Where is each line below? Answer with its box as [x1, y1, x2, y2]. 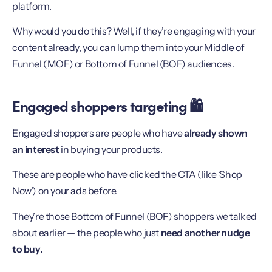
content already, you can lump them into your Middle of [12, 41, 245, 54]
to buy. [12, 242, 42, 255]
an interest [12, 143, 59, 155]
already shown [184, 126, 248, 139]
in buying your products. [59, 143, 163, 155]
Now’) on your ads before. [12, 185, 118, 197]
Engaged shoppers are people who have [12, 126, 185, 139]
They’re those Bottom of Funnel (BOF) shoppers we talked [12, 209, 257, 222]
